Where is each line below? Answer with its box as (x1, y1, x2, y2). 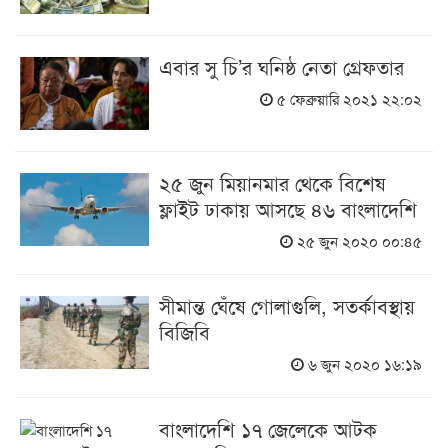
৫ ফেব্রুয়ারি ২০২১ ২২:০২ (273, 88, 423, 110)
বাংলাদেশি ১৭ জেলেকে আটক (159, 414, 378, 444)
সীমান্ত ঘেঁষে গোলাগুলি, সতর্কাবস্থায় (159, 291, 416, 321)
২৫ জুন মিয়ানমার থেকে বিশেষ (159, 168, 386, 198)
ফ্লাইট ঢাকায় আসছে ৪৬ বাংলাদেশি (159, 194, 418, 224)
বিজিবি (159, 317, 211, 347)
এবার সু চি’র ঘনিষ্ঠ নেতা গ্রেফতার (159, 52, 405, 82)
